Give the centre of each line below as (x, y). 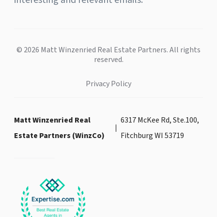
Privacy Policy (108, 84)
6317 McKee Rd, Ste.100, (160, 120)
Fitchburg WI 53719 (153, 136)
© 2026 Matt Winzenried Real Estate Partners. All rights (108, 50)
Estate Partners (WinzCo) (59, 136)
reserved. (108, 60)
